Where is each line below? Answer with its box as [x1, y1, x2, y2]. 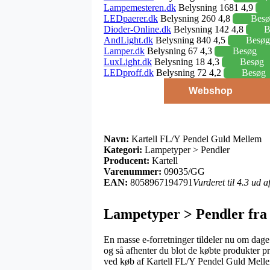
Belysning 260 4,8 [158, 13, 233, 24]
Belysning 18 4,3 [152, 56, 222, 67]
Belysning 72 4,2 [154, 67, 224, 78]
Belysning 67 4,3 [145, 45, 215, 56]
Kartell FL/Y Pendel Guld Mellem [129, 133, 262, 144]
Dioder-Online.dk [104, 24, 171, 34]
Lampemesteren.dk [104, 2, 176, 13]
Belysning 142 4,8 [171, 24, 246, 34]
